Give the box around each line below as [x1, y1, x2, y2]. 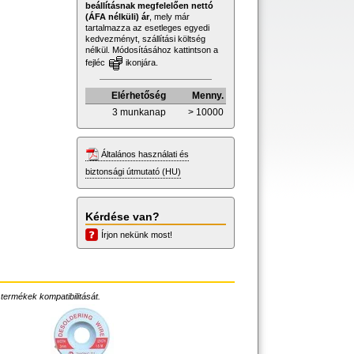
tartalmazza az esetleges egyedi [85, 22, 209, 32]
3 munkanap [112, 106, 166, 118]
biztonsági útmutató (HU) [85, 166, 181, 176]
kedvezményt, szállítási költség [85, 33, 205, 43]
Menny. [192, 89, 224, 101]
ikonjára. [123, 57, 158, 67]
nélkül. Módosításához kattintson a [85, 44, 218, 55]
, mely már [149, 11, 190, 21]
